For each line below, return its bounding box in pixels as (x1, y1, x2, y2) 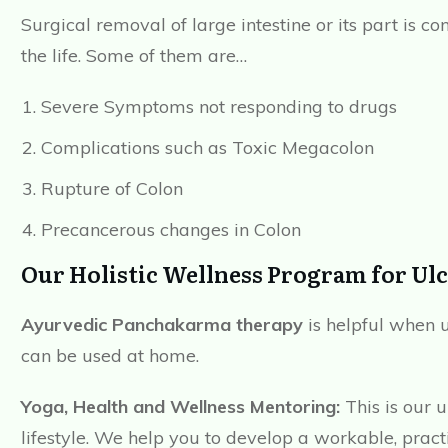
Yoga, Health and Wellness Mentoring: (21, 395, 340, 419)
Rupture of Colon (41, 177, 183, 201)
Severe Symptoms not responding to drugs (41, 95, 397, 119)
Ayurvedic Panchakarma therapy (21, 313, 303, 337)
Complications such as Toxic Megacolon (41, 136, 374, 160)
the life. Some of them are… (21, 44, 247, 68)
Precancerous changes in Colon (41, 218, 301, 242)
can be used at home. (21, 344, 199, 368)
